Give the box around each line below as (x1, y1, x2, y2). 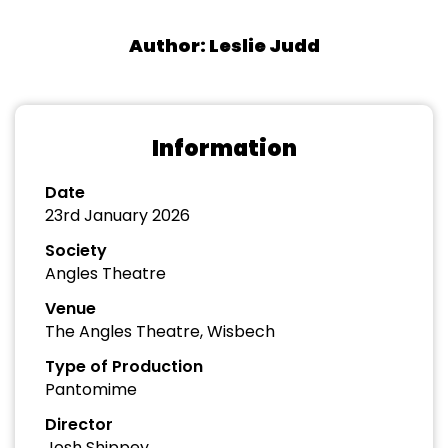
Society (45, 239, 107, 262)
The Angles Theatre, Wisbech (45, 320, 275, 343)
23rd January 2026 (45, 204, 190, 227)
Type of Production (45, 355, 203, 378)
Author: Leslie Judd (128, 33, 320, 58)
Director (45, 413, 113, 436)
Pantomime (45, 378, 137, 401)
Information (151, 133, 297, 164)
